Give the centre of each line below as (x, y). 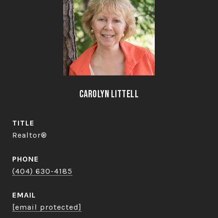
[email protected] (47, 207)
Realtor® (30, 135)
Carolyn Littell (109, 94)
